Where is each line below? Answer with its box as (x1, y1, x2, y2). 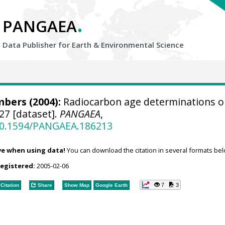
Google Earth (95, 182, 128, 188)
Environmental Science (101, 40, 184, 50)
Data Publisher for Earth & (3, 40, 101, 50)
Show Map (64, 182, 89, 188)
